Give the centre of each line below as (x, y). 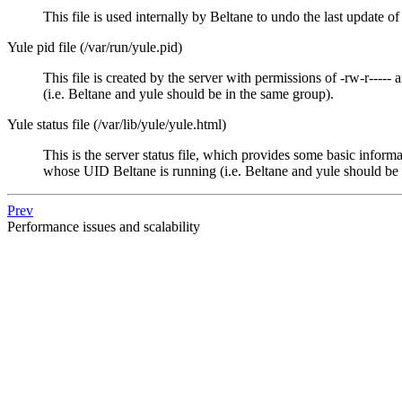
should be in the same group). (249, 93)
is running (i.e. (201, 170)
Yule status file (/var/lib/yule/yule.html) (117, 124)
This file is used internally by (127, 16)
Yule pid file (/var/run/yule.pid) (95, 47)
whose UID (78, 170)
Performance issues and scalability (104, 226)
